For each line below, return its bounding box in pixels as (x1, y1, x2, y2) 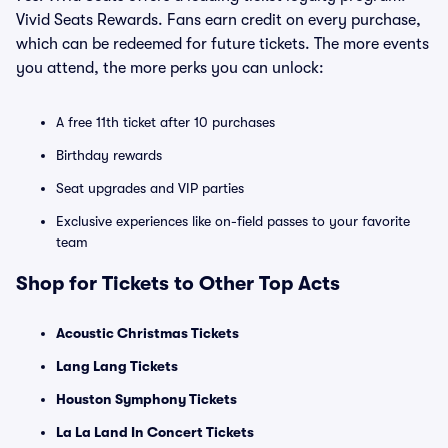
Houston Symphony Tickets (56, 391, 237, 407)
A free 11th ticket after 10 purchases (56, 114, 275, 130)
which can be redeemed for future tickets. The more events (16, 35, 429, 53)
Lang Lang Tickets (56, 358, 178, 374)
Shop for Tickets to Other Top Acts (16, 272, 340, 295)
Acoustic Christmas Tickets (56, 325, 239, 341)
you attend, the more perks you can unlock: (16, 59, 324, 77)
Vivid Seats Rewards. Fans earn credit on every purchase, (16, 11, 421, 29)
